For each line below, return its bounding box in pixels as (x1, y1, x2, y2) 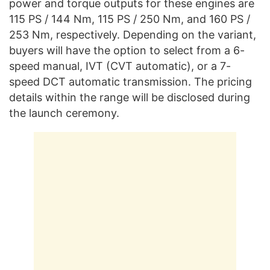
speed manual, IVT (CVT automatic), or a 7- (9, 60, 231, 73)
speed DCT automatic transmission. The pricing (9, 75, 252, 89)
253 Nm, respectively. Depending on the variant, (9, 28, 256, 42)
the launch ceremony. (9, 107, 119, 120)
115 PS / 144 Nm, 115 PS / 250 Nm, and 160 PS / (9, 13, 250, 26)
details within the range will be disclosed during (9, 91, 250, 104)
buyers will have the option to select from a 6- (9, 44, 245, 57)
